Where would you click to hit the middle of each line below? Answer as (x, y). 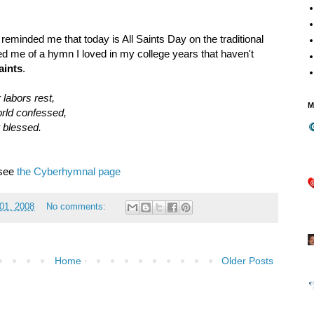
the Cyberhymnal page (69, 171)
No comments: (77, 207)
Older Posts (247, 260)
